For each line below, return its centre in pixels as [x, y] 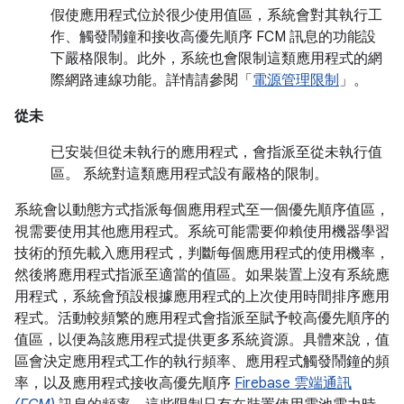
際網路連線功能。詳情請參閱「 [151, 80]
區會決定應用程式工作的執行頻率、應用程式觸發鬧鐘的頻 [202, 362]
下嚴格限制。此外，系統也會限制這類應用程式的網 [216, 59]
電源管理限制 [296, 80]
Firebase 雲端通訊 [293, 383]
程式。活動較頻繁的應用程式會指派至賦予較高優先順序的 [202, 318]
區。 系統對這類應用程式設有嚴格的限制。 [189, 174]
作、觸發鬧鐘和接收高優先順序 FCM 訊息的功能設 [213, 37]
